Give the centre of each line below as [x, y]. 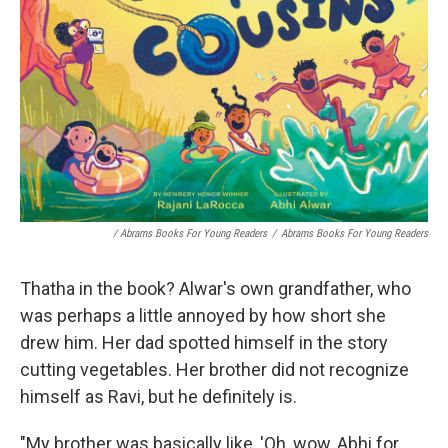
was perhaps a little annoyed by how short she [203, 316]
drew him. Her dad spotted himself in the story [204, 343]
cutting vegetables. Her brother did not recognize [214, 370]
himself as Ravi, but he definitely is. [158, 397]
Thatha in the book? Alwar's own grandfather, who [215, 289]
